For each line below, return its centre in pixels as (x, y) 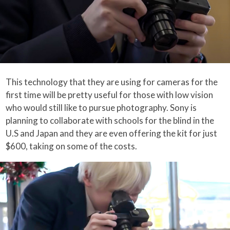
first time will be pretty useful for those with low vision (110, 95)
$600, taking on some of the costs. (72, 146)
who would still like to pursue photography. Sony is (101, 108)
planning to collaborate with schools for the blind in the (110, 121)
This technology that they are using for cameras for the (112, 82)
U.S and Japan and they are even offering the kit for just (112, 133)
